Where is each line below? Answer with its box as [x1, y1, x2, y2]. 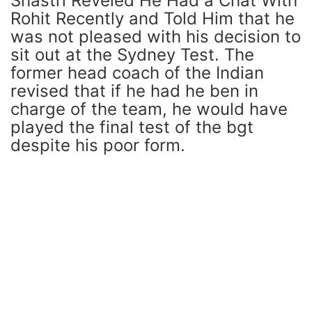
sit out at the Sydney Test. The [10, 45, 254, 65]
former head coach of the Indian [10, 63, 264, 83]
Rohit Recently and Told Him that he [10, 8, 295, 29]
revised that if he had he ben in [10, 81, 258, 101]
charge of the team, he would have [10, 99, 288, 119]
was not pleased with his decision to [10, 26, 301, 47]
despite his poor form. [10, 135, 185, 155]
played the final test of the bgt [10, 117, 253, 137]
